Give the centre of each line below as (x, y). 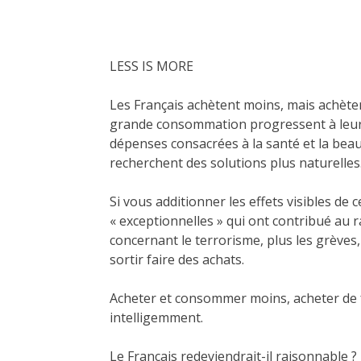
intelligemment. (156, 318)
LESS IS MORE (153, 66)
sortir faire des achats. (177, 260)
